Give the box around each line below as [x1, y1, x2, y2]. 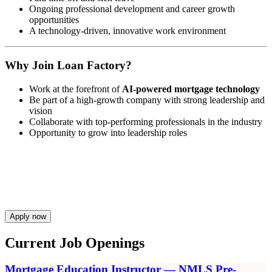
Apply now [10, 211, 46, 221]
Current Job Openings [5, 234, 144, 251]
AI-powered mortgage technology [122, 83, 260, 94]
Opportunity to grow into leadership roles [29, 127, 187, 138]
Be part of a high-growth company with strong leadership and [29, 94, 265, 105]
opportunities [29, 15, 79, 25]
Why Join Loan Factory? [5, 58, 132, 72]
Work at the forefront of [29, 83, 122, 94]
